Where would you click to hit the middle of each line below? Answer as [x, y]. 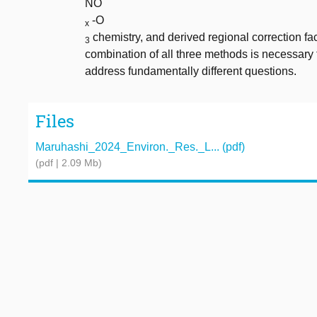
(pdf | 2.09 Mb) [69, 162]
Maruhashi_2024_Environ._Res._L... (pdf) [140, 146]
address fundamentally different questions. [191, 71]
